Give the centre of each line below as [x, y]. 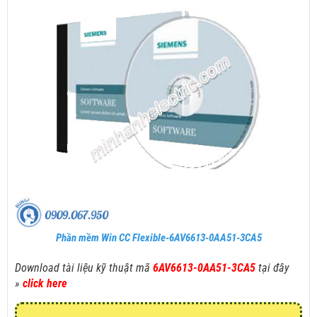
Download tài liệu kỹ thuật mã [84, 268]
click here [45, 284]
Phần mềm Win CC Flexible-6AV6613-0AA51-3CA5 [158, 238]
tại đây [274, 268]
